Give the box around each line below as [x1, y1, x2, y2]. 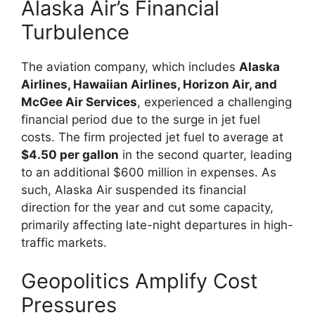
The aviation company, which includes [21, 59, 239, 74]
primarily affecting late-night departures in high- [21, 217, 293, 232]
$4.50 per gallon [21, 147, 119, 162]
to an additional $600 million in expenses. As [21, 165, 276, 179]
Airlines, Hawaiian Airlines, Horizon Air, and [21, 77, 277, 91]
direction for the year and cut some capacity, [21, 200, 274, 214]
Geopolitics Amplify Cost [21, 269, 258, 293]
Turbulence [21, 19, 129, 44]
